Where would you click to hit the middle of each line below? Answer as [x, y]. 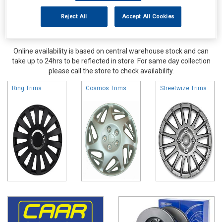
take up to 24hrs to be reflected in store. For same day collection [111, 61]
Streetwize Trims [183, 88]
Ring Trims [27, 88]
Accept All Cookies [148, 17]
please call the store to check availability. [111, 71]
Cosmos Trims [106, 88]
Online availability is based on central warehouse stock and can [111, 51]
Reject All [74, 17]
